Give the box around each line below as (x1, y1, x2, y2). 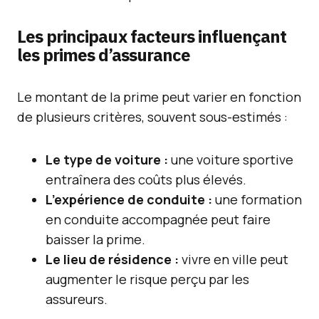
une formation (212, 191, 302, 208)
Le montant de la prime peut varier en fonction (17, 88, 301, 105)
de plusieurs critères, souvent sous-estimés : (17, 108, 288, 125)
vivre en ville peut (179, 251, 288, 268)
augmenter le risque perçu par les (46, 271, 249, 288)
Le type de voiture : (46, 151, 168, 168)
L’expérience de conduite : (46, 191, 212, 208)
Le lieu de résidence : (46, 251, 179, 268)
